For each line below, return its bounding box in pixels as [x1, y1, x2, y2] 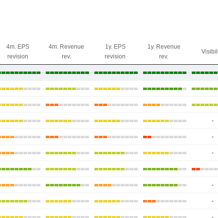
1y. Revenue [147, 43, 181, 50]
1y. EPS [105, 43, 126, 50]
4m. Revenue [49, 43, 84, 50]
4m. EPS [6, 43, 29, 50]
